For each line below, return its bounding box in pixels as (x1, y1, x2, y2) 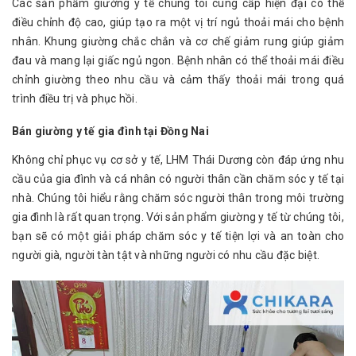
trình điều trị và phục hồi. (12, 91, 137, 105)
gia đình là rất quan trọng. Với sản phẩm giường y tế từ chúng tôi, (12, 210, 344, 223)
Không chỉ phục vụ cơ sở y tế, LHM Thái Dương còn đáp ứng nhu (12, 153, 344, 166)
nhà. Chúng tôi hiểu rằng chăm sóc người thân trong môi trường (12, 191, 344, 204)
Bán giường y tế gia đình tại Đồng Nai (12, 124, 209, 137)
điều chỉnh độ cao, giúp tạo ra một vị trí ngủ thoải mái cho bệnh (12, 15, 344, 29)
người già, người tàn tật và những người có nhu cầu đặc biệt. (12, 248, 319, 261)
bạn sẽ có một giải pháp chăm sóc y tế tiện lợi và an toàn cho (12, 229, 344, 242)
